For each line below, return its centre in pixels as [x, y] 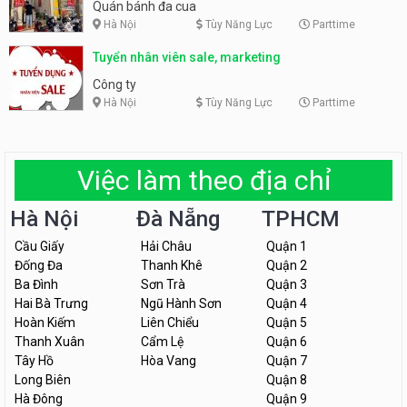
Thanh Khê [171, 266]
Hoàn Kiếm [45, 323]
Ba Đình [36, 285]
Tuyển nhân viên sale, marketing [187, 57]
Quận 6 [287, 342]
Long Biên [43, 380]
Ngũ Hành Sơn [181, 304]
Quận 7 [287, 361]
